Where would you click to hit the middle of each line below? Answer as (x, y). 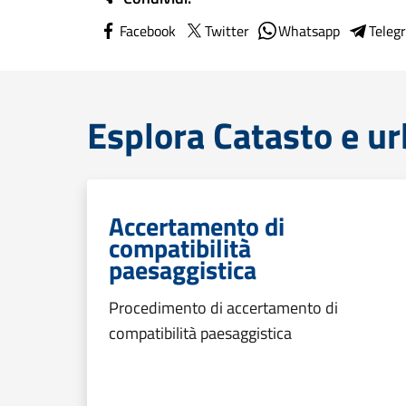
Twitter (227, 31)
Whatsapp (309, 31)
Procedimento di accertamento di (223, 308)
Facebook (148, 31)
